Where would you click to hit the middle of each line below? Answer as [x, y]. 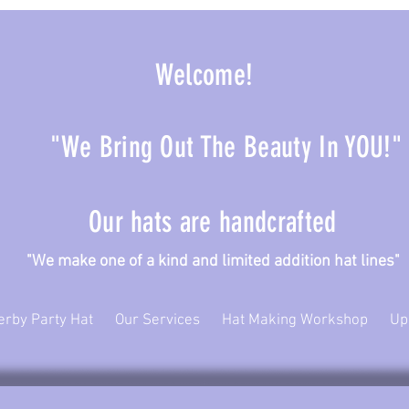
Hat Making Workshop [295, 321]
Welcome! [137, 75]
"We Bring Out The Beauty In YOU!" [211, 147]
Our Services [157, 321]
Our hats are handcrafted [182, 222]
